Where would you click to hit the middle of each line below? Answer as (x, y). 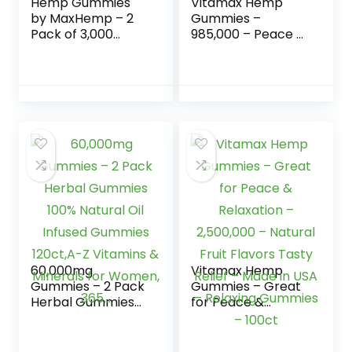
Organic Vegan (77, 50)
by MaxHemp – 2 (82, 18)
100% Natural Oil (79, 318)
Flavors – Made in (245, 81)
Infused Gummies (84, 334)
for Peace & (228, 302)
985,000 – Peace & (249, 34)
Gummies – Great (246, 286)
